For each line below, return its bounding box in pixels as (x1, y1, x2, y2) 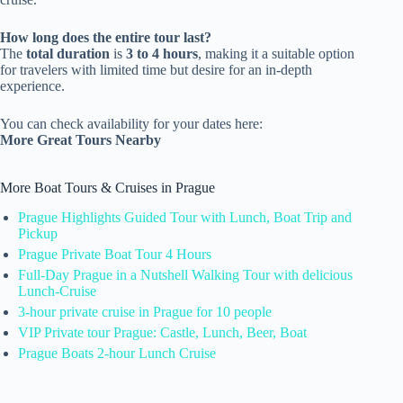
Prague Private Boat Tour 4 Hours (18, 246, 211, 262)
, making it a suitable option (198, 46, 354, 61)
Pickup (18, 225, 58, 241)
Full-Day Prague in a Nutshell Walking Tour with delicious (18, 266, 353, 282)
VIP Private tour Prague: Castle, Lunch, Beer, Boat (18, 324, 307, 340)
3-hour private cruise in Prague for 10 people (18, 303, 272, 319)
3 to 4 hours (126, 46, 198, 61)
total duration (26, 46, 110, 61)
